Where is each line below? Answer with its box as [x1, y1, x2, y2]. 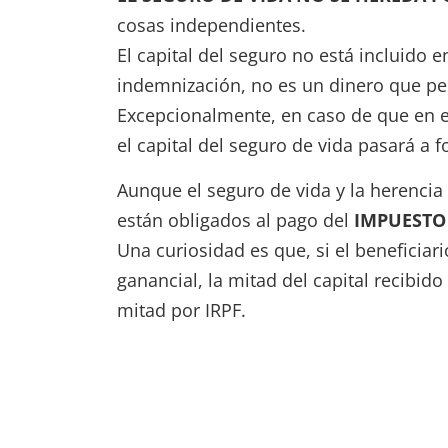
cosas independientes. [117, 13, 306, 37]
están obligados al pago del [117, 208, 354, 232]
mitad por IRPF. [117, 298, 246, 322]
